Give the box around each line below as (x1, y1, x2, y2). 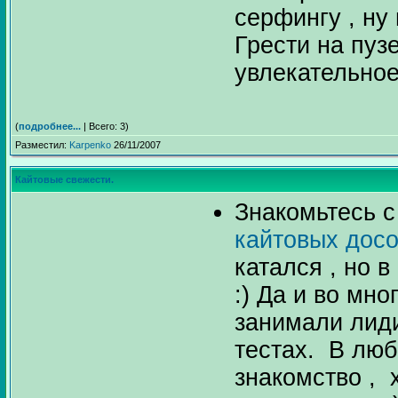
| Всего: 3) (81, 121, 129, 131)
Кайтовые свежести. (15, 174, 114, 185)
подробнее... (19, 121, 81, 131)
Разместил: (15, 139, 69, 150)
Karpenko (69, 139, 111, 150)
